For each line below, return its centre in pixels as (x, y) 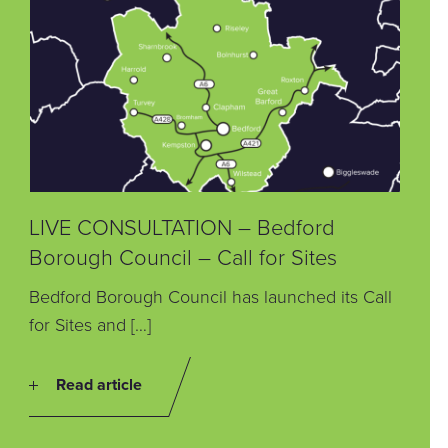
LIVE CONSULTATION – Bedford (181, 226)
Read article (98, 384)
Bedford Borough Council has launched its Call (210, 295)
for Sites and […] (89, 323)
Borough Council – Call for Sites (182, 256)
